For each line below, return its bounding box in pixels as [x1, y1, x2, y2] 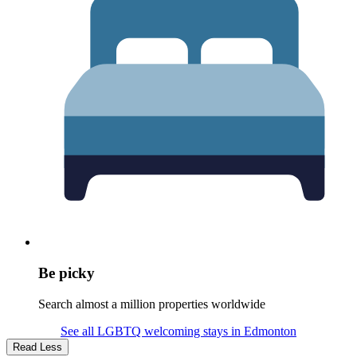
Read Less [13, 340, 62, 353]
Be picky [38, 264, 95, 281]
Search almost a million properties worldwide [38, 296, 265, 311]
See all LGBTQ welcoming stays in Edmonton [61, 324, 296, 338]
